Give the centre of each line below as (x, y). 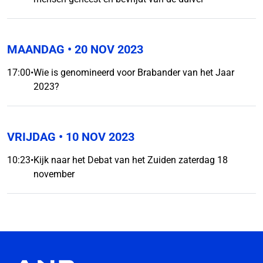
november (54, 174)
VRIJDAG (31, 137)
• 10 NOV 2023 (95, 137)
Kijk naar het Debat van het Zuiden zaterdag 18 (131, 160)
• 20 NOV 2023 (104, 49)
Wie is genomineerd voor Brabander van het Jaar (134, 73)
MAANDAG (36, 49)
